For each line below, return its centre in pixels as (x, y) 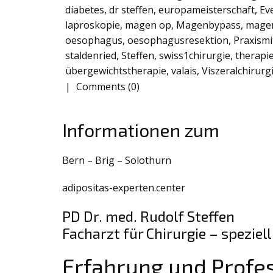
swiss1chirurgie (195, 56)
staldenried (91, 56)
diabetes (85, 10)
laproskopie (93, 25)
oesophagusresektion (178, 41)
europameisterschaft (207, 10)
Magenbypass (208, 25)
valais (184, 71)
